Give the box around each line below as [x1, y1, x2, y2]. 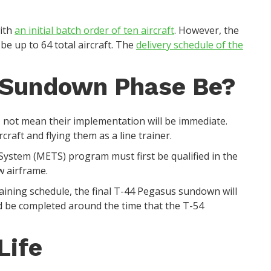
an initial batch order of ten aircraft [15, 23, 174, 37]
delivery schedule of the [136, 38, 243, 51]
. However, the [174, 23, 239, 37]
